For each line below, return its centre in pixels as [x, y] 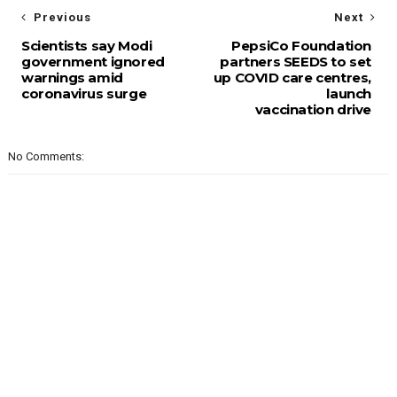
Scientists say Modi [86, 46]
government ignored [93, 62]
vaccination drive [313, 109]
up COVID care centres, [292, 78]
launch [349, 93]
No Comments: [46, 156]
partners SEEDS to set [296, 62]
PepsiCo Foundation [302, 46]
